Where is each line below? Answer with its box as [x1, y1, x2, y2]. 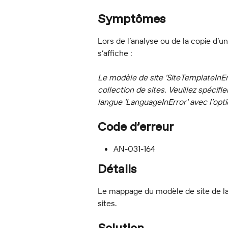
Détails [98, 161, 136, 178]
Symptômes [98, 11, 165, 27]
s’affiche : [98, 48, 132, 58]
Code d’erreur [98, 119, 174, 135]
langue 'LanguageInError [98, 97, 186, 107]
